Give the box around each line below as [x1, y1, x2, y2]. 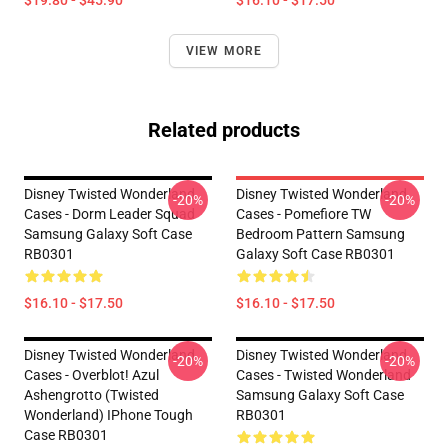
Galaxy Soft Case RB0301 [236, 246, 395, 262]
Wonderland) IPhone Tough [24, 407, 193, 423]
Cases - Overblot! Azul [24, 367, 159, 383]
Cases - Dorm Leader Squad [24, 206, 195, 222]
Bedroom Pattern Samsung [236, 226, 405, 242]
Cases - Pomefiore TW [236, 206, 371, 222]
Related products [148, 118, 300, 142]
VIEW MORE [185, 44, 263, 58]
